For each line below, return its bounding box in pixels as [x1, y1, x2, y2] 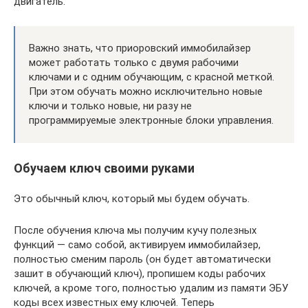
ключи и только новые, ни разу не [29, 99, 192, 112]
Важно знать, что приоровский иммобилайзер [29, 41, 251, 54]
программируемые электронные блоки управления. [29, 113, 274, 126]
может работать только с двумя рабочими [29, 56, 239, 69]
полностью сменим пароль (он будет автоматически [14, 252, 271, 265]
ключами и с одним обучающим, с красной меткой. [29, 70, 274, 83]
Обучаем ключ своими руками [14, 160, 195, 175]
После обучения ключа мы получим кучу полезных [14, 223, 256, 236]
